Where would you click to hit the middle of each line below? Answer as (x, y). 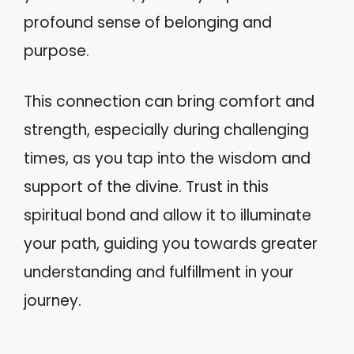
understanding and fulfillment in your (159, 273)
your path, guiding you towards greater (171, 244)
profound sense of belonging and (148, 22)
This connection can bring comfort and (169, 102)
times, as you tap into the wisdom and (167, 159)
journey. (53, 301)
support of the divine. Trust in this (146, 187)
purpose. (56, 51)
